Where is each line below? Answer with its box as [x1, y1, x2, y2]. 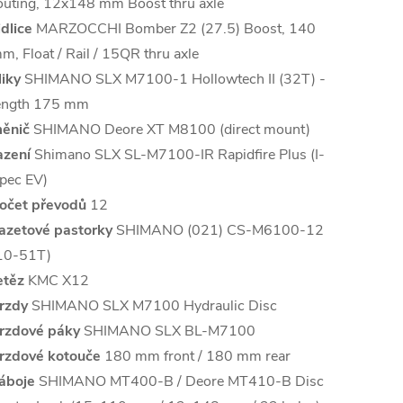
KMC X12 [24, 271, 89, 291]
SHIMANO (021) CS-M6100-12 [112, 220, 324, 241]
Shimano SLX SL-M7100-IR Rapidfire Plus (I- [31, 145, 325, 166]
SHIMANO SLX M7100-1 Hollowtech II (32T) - [21, 69, 326, 90]
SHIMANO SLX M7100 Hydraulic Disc [28, 296, 277, 317]
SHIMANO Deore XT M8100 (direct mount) [30, 120, 310, 140]
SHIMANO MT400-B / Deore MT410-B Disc [35, 372, 324, 392]
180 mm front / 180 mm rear [101, 346, 291, 367]
